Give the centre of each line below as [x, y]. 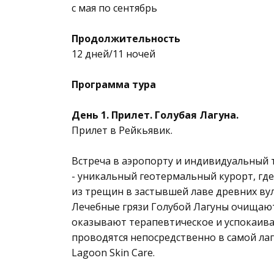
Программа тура [114, 84]
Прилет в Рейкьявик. [122, 130]
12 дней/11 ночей [113, 54]
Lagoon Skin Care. [113, 253]
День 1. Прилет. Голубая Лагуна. [155, 115]
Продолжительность [126, 39]
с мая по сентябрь [114, 8]
